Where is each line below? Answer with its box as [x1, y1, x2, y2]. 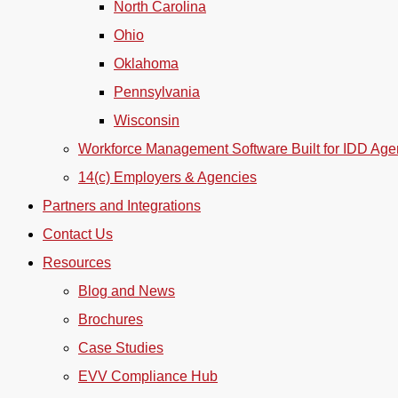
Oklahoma [114, 56, 179, 71]
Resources [43, 255, 111, 270]
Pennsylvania [114, 84, 200, 99]
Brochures [78, 312, 143, 327]
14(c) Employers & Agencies [78, 170, 257, 185]
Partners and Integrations [43, 198, 201, 213]
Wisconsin [114, 113, 179, 128]
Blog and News [78, 283, 175, 298]
